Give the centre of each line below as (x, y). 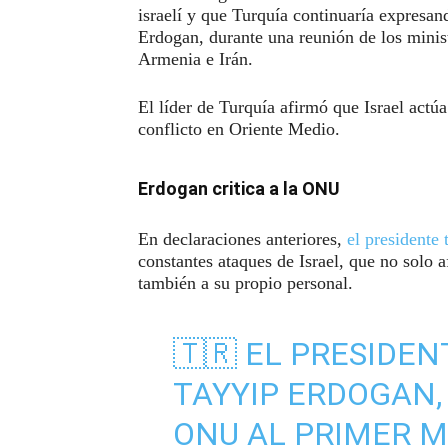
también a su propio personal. (245, 282)
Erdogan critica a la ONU (239, 188)
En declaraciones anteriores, (242, 238)
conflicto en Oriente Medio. (239, 128)
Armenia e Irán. (195, 58)
